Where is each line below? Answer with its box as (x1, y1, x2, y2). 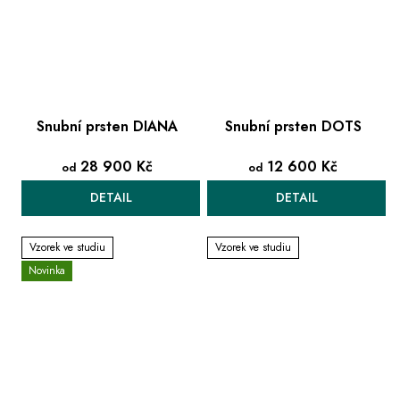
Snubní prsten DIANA (37, 115, 178, 137)
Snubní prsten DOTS (224, 115, 362, 137)
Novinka (29, 262, 65, 279)
